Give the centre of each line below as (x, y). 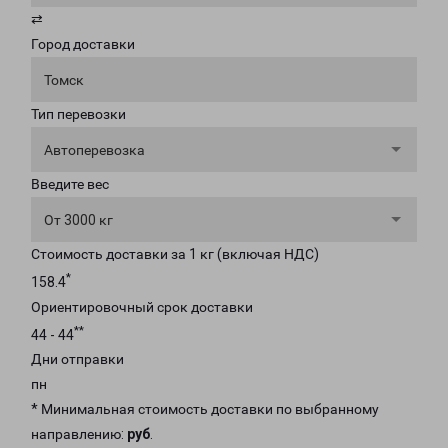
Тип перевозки (78, 114)
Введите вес (70, 184)
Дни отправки (77, 359)
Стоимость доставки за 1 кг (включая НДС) (175, 254)
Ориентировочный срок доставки (142, 306)
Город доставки (83, 44)
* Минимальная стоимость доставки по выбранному (205, 409)
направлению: (79, 434)
